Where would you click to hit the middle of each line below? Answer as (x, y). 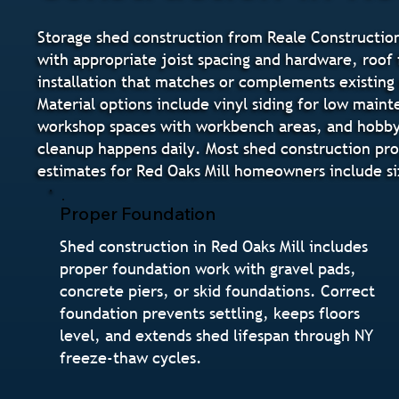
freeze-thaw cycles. (131, 358)
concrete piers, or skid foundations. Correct (218, 291)
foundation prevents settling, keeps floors (210, 313)
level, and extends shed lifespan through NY (217, 336)
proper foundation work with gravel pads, (208, 269)
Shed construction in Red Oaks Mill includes (214, 247)
